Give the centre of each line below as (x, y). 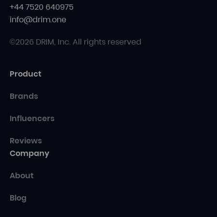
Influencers (32, 119)
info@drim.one (38, 20)
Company (30, 154)
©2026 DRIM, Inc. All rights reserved (76, 42)
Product (25, 74)
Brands (24, 96)
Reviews (26, 141)
